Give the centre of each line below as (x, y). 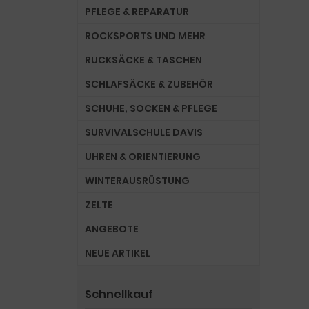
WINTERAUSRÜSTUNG (137, 181)
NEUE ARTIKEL (118, 253)
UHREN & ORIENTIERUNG (143, 157)
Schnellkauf (119, 294)
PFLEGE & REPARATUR (137, 12)
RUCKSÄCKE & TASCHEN (143, 60)
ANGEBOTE (112, 229)
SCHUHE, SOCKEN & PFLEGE (151, 108)
